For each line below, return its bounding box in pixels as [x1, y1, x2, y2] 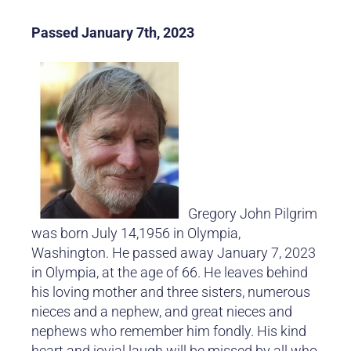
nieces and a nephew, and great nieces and [31, 303, 292, 320]
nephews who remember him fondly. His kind [31, 323, 306, 340]
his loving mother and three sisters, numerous [31, 284, 310, 301]
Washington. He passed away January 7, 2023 [31, 244, 316, 262]
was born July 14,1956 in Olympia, [31, 225, 241, 242]
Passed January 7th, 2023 [31, 24, 194, 42]
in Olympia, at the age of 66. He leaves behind [31, 264, 308, 281]
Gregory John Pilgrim [188, 205, 317, 223]
